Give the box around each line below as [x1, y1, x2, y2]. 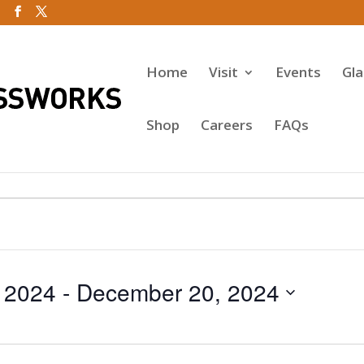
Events [275, 63, 321, 81]
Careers [200, 115, 253, 134]
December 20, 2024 [76, 275, 280, 308]
